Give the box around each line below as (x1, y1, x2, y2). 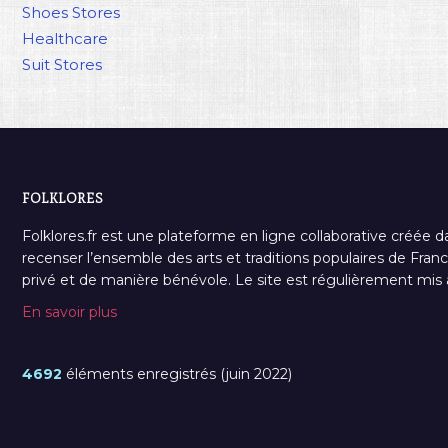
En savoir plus (22, 302, 117, 321)
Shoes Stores (22, 2, 120, 22)
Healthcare (22, 28, 108, 48)
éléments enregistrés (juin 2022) (62, 364, 292, 383)
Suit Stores (22, 54, 102, 74)
